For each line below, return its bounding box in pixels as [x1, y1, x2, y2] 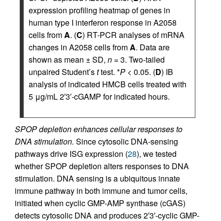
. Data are [136, 41, 170, 53]
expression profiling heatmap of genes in [29, 4, 170, 16]
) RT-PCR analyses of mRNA [82, 29, 184, 40]
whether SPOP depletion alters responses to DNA [15, 160, 189, 172]
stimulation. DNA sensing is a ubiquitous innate [15, 172, 180, 184]
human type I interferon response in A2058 [29, 16, 177, 28]
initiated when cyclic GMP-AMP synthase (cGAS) [15, 197, 185, 209]
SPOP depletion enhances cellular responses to [15, 123, 183, 135]
